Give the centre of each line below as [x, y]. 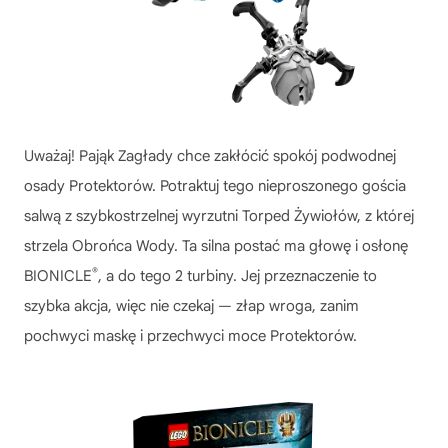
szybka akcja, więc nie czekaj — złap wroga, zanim [191, 306]
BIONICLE [58, 276]
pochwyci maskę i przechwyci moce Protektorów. [190, 336]
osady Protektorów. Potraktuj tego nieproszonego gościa [215, 186]
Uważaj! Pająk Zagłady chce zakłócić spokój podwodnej [210, 156]
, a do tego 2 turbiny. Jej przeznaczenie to [237, 276]
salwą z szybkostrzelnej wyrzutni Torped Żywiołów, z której [219, 216]
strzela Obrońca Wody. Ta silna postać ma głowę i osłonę [216, 246]
